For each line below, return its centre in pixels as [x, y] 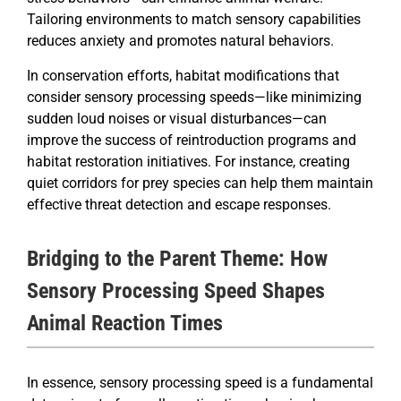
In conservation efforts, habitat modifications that [183, 76]
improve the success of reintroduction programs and [192, 141]
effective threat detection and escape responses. [179, 205]
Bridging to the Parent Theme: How [177, 259]
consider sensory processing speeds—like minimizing [194, 98]
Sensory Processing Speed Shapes [176, 291]
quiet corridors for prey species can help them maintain [200, 183]
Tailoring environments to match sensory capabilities [194, 20]
